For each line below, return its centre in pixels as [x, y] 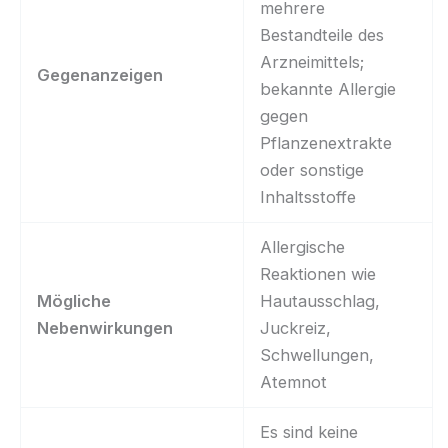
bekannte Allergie [328, 88]
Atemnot [294, 381]
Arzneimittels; [312, 61]
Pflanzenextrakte [326, 142]
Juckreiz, [296, 327]
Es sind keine [309, 431]
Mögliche [74, 300]
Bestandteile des [322, 34]
